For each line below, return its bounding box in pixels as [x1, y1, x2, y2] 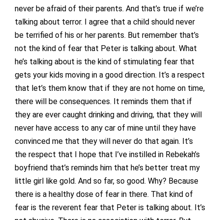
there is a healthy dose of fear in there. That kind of [15, 190, 193, 199]
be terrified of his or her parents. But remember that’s [15, 30, 199, 40]
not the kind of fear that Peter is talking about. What [15, 44, 197, 54]
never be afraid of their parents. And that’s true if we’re [15, 4, 204, 14]
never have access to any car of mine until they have [15, 123, 196, 133]
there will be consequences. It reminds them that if [15, 97, 192, 107]
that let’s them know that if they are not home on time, [15, 83, 205, 93]
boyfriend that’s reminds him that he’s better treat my [15, 163, 200, 173]
